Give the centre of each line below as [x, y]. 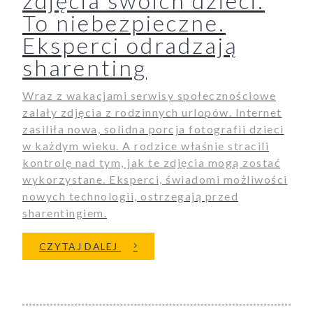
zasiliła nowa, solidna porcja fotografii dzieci [153, 129]
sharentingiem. [65, 213]
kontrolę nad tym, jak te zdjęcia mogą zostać [151, 163]
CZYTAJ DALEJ [80, 247]
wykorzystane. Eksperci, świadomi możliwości [155, 180]
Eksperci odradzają [130, 45]
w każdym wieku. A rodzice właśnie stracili [146, 146]
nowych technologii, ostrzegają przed [130, 196]
